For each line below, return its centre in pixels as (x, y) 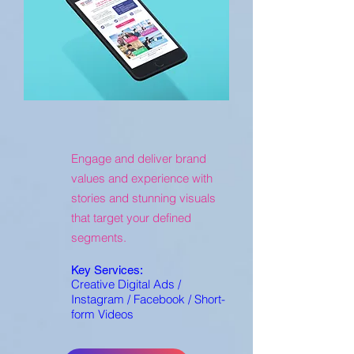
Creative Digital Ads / (126, 284)
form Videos (102, 314)
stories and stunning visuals (143, 198)
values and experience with (142, 178)
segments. (99, 237)
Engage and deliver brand (139, 158)
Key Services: (107, 270)
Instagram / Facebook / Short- (148, 299)
